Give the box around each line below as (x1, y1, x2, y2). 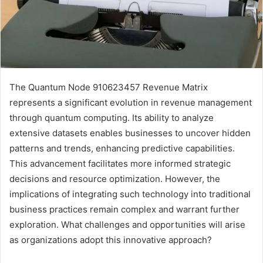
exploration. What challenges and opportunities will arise (9, 219, 245, 231)
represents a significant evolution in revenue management (9, 97, 252, 109)
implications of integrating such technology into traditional (9, 188, 251, 200)
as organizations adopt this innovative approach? (9, 234, 212, 246)
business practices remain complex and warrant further (9, 204, 240, 215)
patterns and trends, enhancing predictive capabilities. (9, 143, 235, 154)
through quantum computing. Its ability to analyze (9, 112, 214, 124)
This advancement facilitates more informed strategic (9, 158, 231, 170)
